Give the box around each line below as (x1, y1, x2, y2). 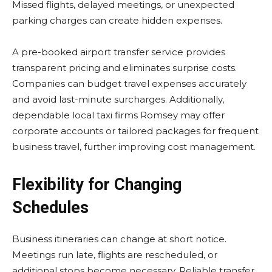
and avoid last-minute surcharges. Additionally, (12, 93, 224, 105)
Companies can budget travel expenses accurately (12, 78, 246, 89)
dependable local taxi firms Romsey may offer (12, 109, 225, 121)
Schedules (12, 198, 89, 217)
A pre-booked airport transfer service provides (12, 46, 225, 58)
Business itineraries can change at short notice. (12, 233, 226, 245)
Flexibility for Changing (12, 175, 182, 194)
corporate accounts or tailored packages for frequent (12, 125, 259, 137)
